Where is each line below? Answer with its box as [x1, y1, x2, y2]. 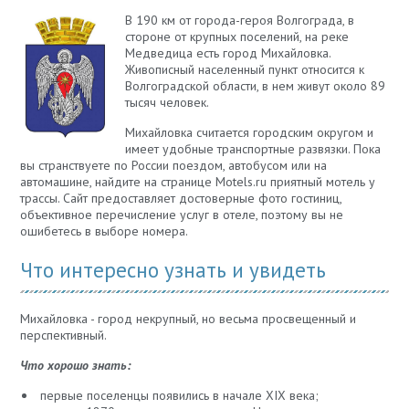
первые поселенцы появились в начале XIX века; [39, 387, 319, 404]
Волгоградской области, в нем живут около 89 [124, 78, 385, 95]
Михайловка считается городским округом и [124, 124, 373, 142]
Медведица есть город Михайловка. [124, 45, 330, 62]
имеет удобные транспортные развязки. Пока [124, 141, 381, 158]
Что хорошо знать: [19, 357, 131, 374]
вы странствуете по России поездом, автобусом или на [19, 157, 327, 174]
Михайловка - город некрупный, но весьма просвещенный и [19, 310, 356, 328]
